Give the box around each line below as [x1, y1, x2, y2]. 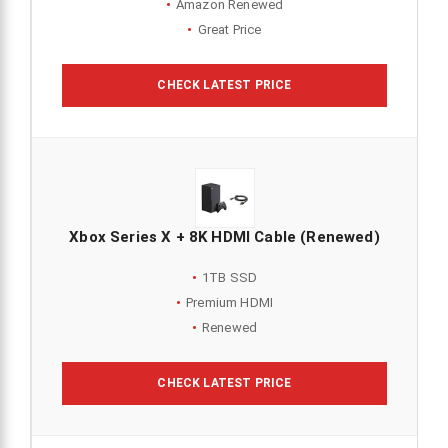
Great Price [197, 22, 262, 38]
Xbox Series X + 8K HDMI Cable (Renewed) [69, 228, 380, 247]
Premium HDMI [186, 295, 274, 311]
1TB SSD [201, 270, 258, 286]
